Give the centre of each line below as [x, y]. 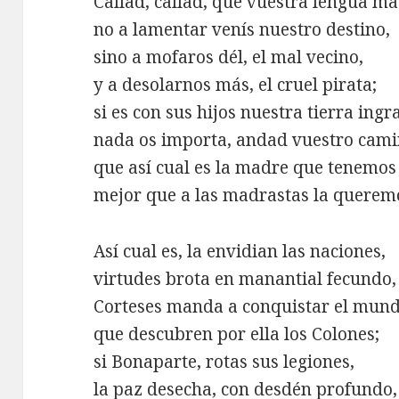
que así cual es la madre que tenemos [245, 168]
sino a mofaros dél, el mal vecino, [229, 57]
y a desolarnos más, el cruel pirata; [236, 85]
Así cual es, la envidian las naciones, [240, 252]
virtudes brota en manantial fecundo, [245, 279]
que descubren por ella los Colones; [237, 334]
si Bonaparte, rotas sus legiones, [224, 362]
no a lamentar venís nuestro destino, [242, 30]
